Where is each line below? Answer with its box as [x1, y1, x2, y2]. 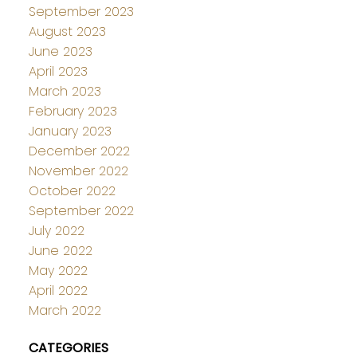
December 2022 [28, 141, 130, 160]
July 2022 [28, 221, 84, 240]
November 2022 [28, 161, 128, 180]
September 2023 [28, 2, 134, 21]
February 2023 [28, 101, 117, 120]
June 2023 [28, 41, 92, 61]
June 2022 [28, 241, 92, 260]
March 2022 [28, 300, 101, 320]
